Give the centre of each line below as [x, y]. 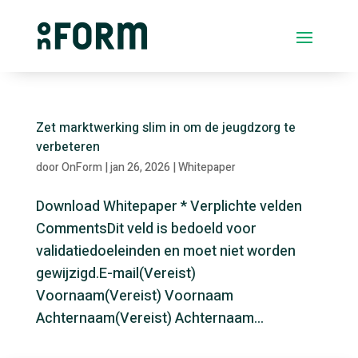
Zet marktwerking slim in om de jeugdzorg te [165, 127]
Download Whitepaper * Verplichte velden [169, 206]
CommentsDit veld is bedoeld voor [146, 229]
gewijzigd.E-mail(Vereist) [115, 273]
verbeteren [68, 147]
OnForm [82, 167]
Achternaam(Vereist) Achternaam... [149, 318]
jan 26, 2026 [140, 167]
